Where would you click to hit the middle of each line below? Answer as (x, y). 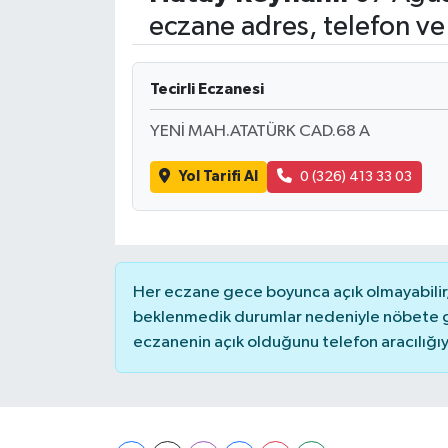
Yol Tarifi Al (218, 176)
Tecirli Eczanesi (206, 88)
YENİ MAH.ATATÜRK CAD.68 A (259, 131)
